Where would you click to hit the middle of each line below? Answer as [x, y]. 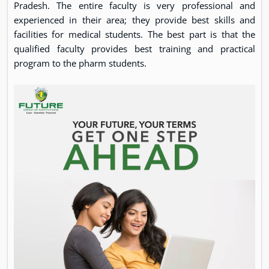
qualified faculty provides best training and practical [134, 49]
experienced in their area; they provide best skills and [134, 20]
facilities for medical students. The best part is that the [134, 35]
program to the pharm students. [81, 63]
